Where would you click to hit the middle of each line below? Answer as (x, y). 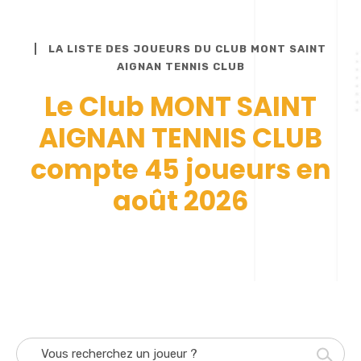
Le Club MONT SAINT (180, 106)
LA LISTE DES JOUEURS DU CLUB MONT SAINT (187, 48)
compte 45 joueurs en (180, 169)
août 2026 (180, 201)
